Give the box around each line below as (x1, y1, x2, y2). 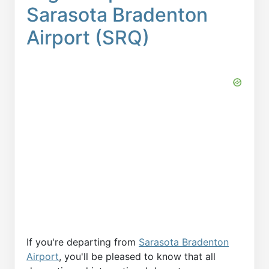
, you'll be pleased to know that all (59, 250, 216, 262)
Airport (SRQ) (26, 26, 150, 49)
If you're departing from (26, 236, 139, 248)
